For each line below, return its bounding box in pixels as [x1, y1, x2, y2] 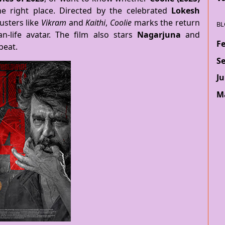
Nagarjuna [137, 29, 181, 40]
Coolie [110, 17, 132, 28]
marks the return [132, 17, 200, 28]
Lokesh [171, 5, 200, 16]
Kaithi [85, 17, 106, 28]
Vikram [41, 17, 66, 28]
